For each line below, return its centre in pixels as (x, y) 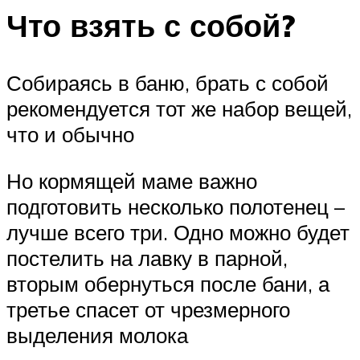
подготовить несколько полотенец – (176, 206)
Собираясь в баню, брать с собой (168, 83)
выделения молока (97, 335)
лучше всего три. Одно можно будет (178, 232)
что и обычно (70, 135)
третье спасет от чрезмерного (148, 309)
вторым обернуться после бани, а (168, 283)
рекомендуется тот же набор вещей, (179, 109)
